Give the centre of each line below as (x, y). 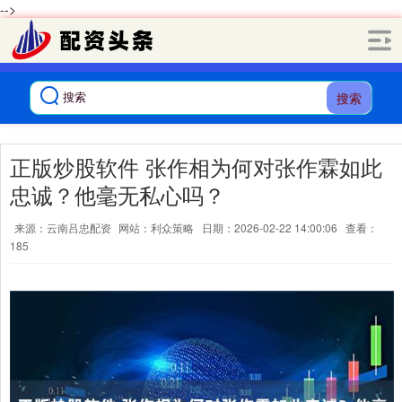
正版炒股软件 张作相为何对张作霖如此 (196, 167)
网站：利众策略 (156, 227)
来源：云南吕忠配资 (64, 227)
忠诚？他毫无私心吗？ (118, 195)
